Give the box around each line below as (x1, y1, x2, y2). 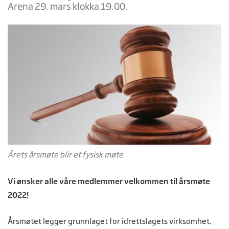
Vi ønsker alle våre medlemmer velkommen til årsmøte (8, 176, 210, 186)
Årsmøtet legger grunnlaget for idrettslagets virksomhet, (8, 216, 212, 226)
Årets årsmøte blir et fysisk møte (8, 149, 123, 159)
